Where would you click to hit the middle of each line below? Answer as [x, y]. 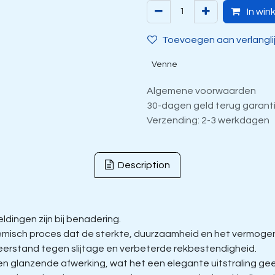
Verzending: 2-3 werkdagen [208, 120]
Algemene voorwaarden [201, 91]
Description [143, 165]
